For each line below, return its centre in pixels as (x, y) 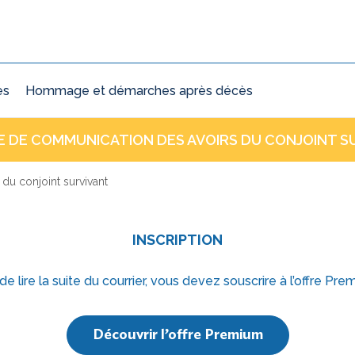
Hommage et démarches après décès (139, 90)
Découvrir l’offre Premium (177, 335)
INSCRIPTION (177, 240)
